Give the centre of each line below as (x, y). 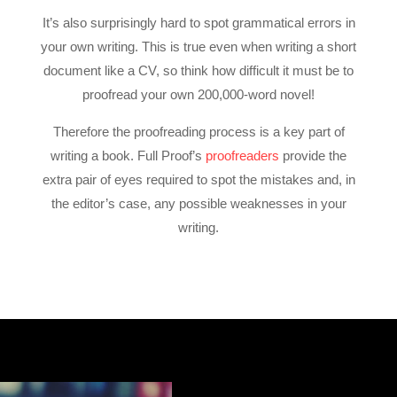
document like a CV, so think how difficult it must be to (198, 70)
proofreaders (242, 155)
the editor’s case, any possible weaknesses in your (198, 203)
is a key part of (302, 131)
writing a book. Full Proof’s (128, 155)
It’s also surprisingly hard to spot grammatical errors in (198, 22)
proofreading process (193, 131)
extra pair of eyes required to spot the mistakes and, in (198, 179)
